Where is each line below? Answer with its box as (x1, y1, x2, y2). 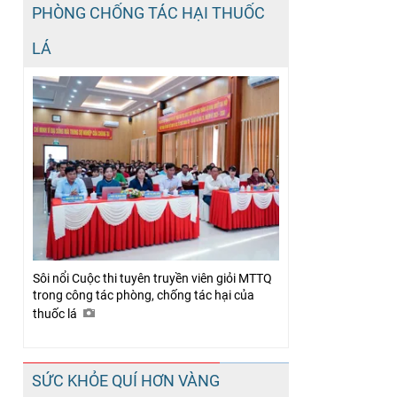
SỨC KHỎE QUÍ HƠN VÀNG (32, 371, 220, 391)
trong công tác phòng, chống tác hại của (33, 288, 254, 303)
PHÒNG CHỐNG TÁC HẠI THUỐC (32, 3, 265, 22)
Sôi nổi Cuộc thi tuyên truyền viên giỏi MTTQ (33, 271, 272, 286)
